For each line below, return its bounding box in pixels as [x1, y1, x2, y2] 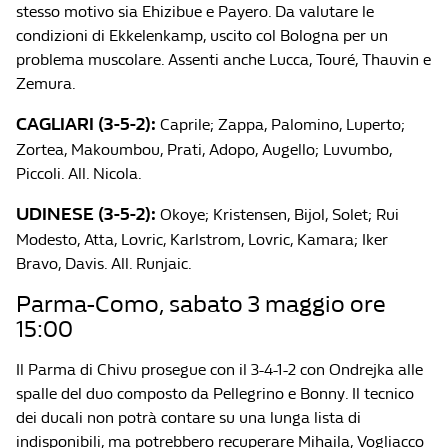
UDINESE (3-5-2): [16, 204, 156, 225]
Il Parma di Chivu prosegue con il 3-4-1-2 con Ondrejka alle [16, 360, 423, 379]
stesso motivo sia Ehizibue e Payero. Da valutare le [16, 2, 374, 21]
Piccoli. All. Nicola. [16, 164, 142, 183]
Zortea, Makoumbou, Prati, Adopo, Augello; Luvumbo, [16, 140, 392, 159]
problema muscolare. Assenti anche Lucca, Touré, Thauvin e [16, 50, 431, 69]
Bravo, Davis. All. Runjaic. [16, 254, 192, 273]
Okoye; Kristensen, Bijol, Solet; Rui [156, 205, 399, 224]
